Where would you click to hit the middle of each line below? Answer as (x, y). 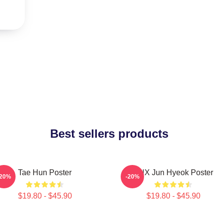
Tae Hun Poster (45, 173)
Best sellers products (109, 134)
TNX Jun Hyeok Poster (173, 173)
